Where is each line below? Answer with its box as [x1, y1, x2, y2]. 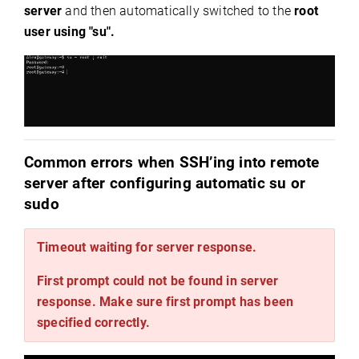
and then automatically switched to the [62, 3, 295, 19]
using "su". [54, 24, 115, 40]
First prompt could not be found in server [37, 272, 279, 288]
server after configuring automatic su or [24, 174, 306, 192]
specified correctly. [37, 314, 150, 330]
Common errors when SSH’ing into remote [24, 153, 320, 171]
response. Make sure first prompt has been [37, 293, 294, 309]
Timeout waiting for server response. [37, 239, 257, 255]
